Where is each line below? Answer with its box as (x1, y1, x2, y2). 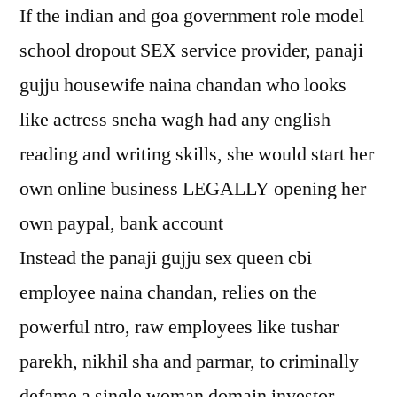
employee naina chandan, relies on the (19, 280, 317, 305)
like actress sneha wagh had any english (19, 107, 331, 132)
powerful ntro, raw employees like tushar (19, 315, 339, 339)
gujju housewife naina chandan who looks (19, 73, 346, 97)
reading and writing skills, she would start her (19, 142, 374, 167)
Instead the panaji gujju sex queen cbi (19, 245, 312, 270)
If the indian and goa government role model (19, 4, 364, 28)
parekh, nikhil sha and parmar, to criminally (19, 349, 359, 374)
